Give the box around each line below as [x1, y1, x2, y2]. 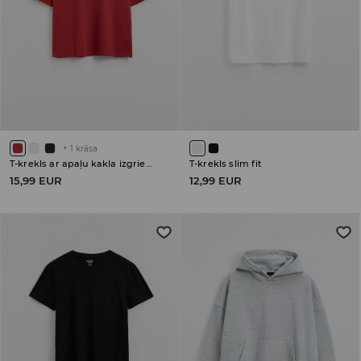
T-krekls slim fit [189, 157, 263, 169]
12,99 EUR [189, 173, 242, 187]
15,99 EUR [10, 173, 62, 187]
